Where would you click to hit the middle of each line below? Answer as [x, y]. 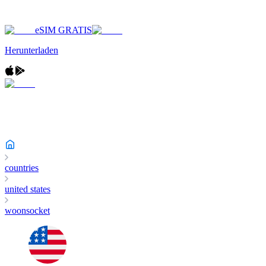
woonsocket [27, 210]
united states [28, 189]
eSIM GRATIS [64, 30]
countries [22, 168]
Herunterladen [31, 50]
